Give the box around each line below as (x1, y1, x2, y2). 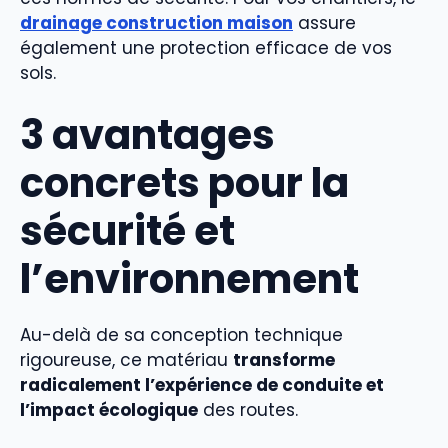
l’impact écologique (20, 398, 198, 423)
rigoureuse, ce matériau (20, 348, 233, 373)
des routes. (198, 398, 298, 423)
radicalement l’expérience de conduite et (20, 373, 384, 398)
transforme (233, 348, 335, 373)
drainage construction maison (20, 10, 293, 35)
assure (293, 10, 356, 35)
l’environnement (20, 251, 359, 308)
